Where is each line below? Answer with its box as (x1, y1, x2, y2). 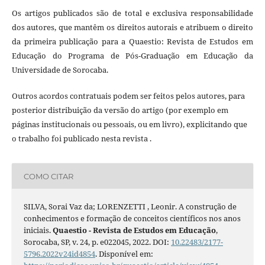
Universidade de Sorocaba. (11, 64, 110, 76)
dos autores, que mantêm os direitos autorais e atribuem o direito (11, 22, 254, 33)
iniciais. (23, 225, 53, 236)
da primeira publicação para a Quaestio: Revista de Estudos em (11, 36, 254, 47)
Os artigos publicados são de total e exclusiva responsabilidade (11, 8, 254, 19)
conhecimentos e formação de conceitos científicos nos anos (23, 213, 241, 224)
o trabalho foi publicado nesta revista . (11, 133, 153, 144)
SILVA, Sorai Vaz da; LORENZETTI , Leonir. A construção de (23, 201, 237, 212)
